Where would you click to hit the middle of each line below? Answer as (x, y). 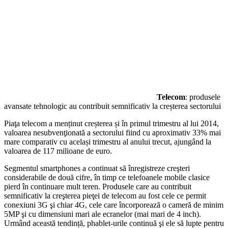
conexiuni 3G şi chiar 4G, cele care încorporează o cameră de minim (114, 205)
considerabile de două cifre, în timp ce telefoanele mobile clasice (107, 177)
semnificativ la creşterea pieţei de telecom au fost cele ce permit (105, 195)
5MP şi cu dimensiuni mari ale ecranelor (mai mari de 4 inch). (103, 214)
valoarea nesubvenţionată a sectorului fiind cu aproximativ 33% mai (112, 132)
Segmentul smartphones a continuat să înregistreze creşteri (97, 168)
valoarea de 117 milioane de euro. (58, 151)
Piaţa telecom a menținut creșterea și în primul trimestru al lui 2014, (111, 123)
